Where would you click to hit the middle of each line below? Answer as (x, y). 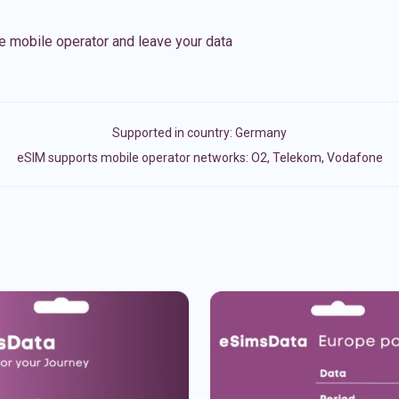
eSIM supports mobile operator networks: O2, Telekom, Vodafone (199, 158)
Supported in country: (174, 133)
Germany (261, 133)
